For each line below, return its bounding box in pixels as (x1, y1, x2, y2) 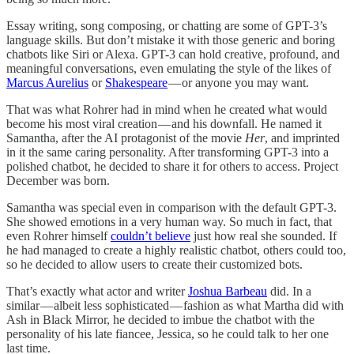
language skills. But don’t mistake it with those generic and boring (6, 32, 335, 47)
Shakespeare (105, 75, 168, 89)
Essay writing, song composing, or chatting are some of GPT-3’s (6, 18, 327, 32)
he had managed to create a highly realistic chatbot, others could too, (6, 243, 346, 257)
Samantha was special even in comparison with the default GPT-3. (6, 200, 337, 214)
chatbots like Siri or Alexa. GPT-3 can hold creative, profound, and (6, 47, 340, 61)
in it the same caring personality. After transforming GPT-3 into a (6, 145, 329, 159)
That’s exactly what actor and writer (6, 284, 188, 298)
